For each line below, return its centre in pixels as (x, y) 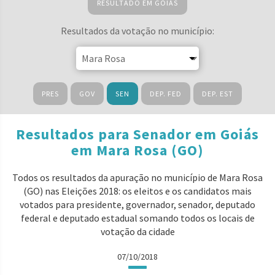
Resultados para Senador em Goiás (137, 134)
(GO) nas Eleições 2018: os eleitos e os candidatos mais (137, 191)
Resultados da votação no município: (137, 31)
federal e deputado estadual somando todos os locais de (137, 218)
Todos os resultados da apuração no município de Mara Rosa (137, 177)
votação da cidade (137, 231)
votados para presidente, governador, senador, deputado (137, 204)
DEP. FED (166, 94)
